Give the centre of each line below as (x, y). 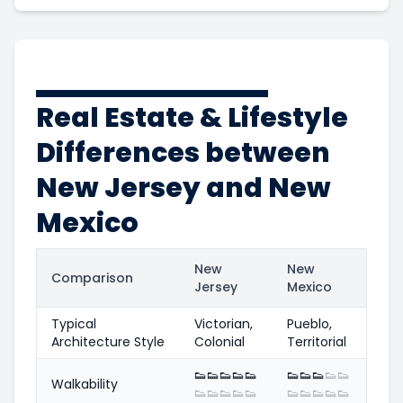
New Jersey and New (184, 188)
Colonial (219, 341)
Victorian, (224, 323)
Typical (74, 323)
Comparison (92, 278)
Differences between (183, 152)
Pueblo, (309, 323)
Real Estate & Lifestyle (192, 117)
